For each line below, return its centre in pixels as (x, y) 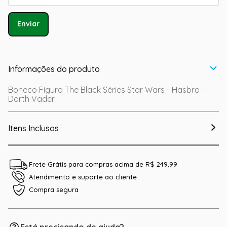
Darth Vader (31, 99)
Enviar (28, 24)
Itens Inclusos (33, 128)
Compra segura (54, 190)
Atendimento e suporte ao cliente (83, 177)
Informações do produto (54, 69)
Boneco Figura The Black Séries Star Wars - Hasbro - (106, 90)
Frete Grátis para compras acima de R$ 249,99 (103, 164)
